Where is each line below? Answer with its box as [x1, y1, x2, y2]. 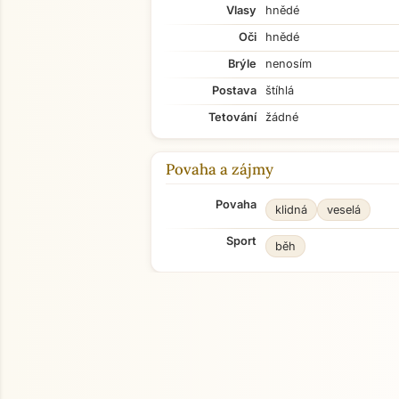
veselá [327, 203, 361, 216]
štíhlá [265, 84, 294, 97]
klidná [275, 203, 307, 216]
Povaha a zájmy [166, 159, 273, 179]
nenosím [265, 57, 312, 70]
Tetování [208, 110, 256, 124]
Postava [212, 84, 256, 97]
